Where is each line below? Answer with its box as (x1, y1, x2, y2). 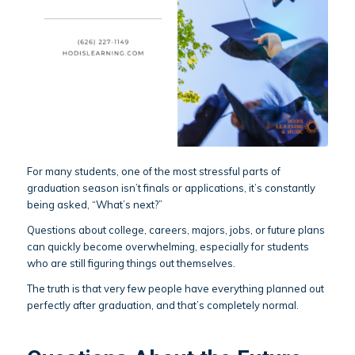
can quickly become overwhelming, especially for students (26, 239, 309, 253)
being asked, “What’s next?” (26, 197, 162, 211)
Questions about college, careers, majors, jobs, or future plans (26, 223, 325, 236)
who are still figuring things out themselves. (26, 256, 235, 269)
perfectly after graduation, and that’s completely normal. (26, 298, 299, 311)
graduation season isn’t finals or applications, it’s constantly (26, 181, 315, 194)
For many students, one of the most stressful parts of (26, 164, 281, 177)
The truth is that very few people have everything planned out (26, 281, 324, 295)
